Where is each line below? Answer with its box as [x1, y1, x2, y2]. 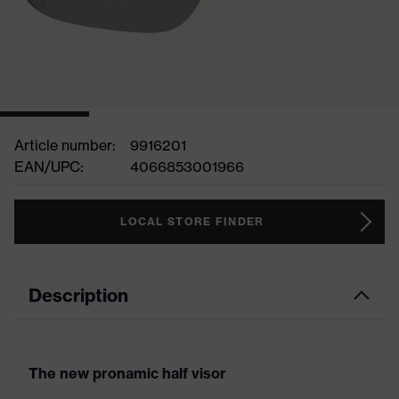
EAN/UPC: [14, 158, 84, 175]
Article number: [14, 136, 116, 154]
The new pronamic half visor [28, 364, 226, 382]
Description [28, 284, 128, 306]
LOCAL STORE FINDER [120, 215, 265, 228]
